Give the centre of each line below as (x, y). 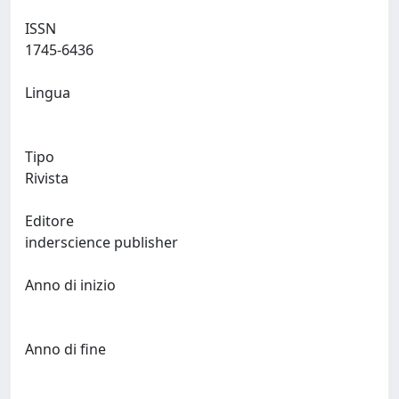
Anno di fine (65, 349)
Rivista (47, 178)
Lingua (48, 93)
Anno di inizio (70, 285)
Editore (49, 221)
